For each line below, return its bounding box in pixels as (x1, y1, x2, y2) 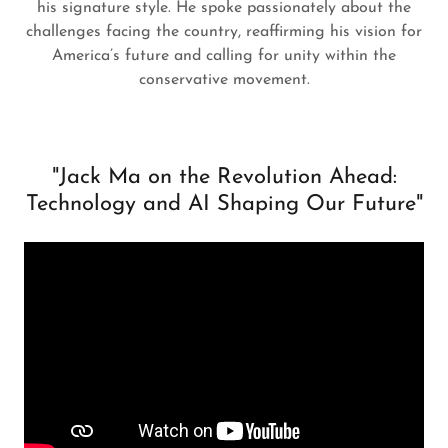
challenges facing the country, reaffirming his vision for (26, 24, 422, 40)
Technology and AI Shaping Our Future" (25, 193, 423, 216)
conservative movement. (138, 72, 310, 88)
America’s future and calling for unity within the (52, 48, 396, 64)
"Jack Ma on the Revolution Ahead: (51, 166, 397, 189)
